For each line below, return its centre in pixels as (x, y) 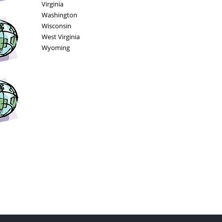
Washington (59, 15)
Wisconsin (56, 26)
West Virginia (60, 37)
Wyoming (55, 48)
